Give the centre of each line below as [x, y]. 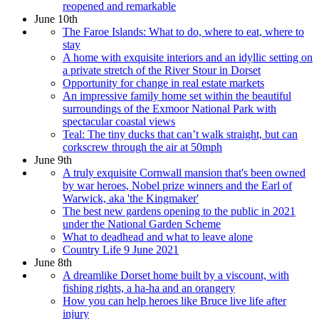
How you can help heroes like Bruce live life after [174, 300]
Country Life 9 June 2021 [121, 249]
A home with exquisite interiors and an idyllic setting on [188, 57]
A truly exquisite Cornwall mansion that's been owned [184, 172]
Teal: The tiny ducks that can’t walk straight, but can [180, 134]
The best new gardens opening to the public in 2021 [179, 211]
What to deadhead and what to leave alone [158, 236]
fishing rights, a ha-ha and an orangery [149, 288]
